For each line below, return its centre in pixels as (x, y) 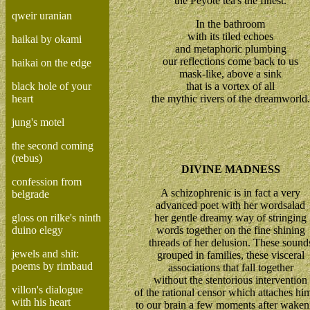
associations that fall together (230, 267)
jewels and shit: (45, 254)
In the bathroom (230, 24)
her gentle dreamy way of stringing (230, 218)
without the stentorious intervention (230, 280)
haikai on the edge (52, 63)
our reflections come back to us (230, 61)
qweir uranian (42, 16)
